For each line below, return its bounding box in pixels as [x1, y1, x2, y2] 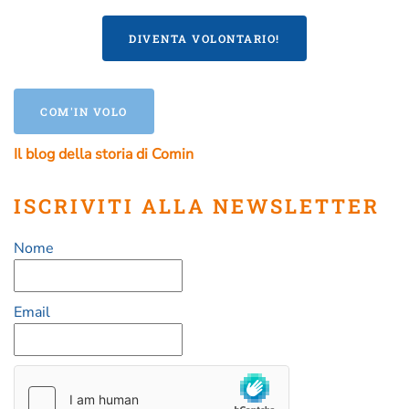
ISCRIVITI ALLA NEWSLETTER [24, 193, 380, 219]
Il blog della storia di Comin [14, 144, 194, 164]
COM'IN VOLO [40, 104, 128, 119]
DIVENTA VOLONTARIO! [129, 31, 280, 46]
